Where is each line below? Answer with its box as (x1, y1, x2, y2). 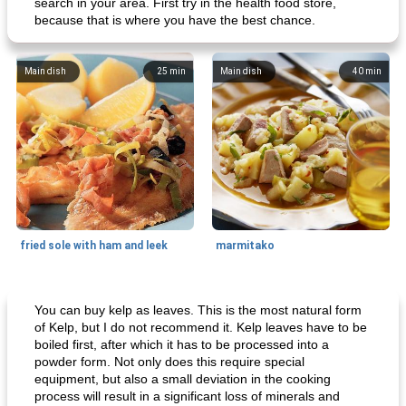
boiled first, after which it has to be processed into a (34, 337, 329, 352)
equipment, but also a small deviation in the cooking (34, 372, 331, 386)
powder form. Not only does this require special (34, 354, 304, 369)
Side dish (220, 292, 258, 302)
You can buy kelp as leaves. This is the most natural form (34, 303, 362, 317)
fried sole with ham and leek (20, 239, 168, 252)
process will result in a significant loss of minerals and (34, 389, 340, 403)
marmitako (216, 239, 275, 252)
